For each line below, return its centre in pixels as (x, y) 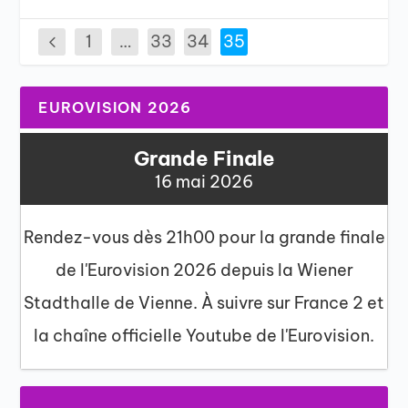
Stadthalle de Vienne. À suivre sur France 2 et (204, 303)
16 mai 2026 (204, 181)
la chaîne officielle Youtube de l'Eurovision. (204, 336)
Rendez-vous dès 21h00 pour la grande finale (204, 238)
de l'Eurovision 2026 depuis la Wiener (204, 270)
